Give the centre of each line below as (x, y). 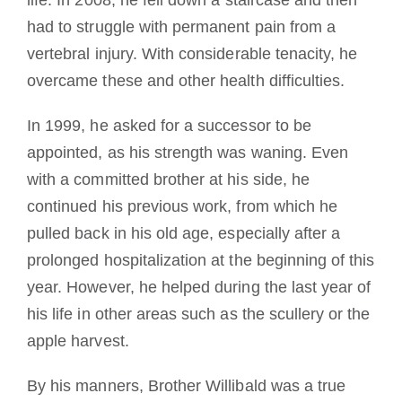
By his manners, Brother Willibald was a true (187, 385)
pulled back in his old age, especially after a (184, 233)
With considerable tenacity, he (249, 53)
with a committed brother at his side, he (168, 179)
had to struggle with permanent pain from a (182, 26)
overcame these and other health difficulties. (186, 80)
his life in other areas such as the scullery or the (199, 314)
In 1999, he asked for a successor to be (169, 125)
